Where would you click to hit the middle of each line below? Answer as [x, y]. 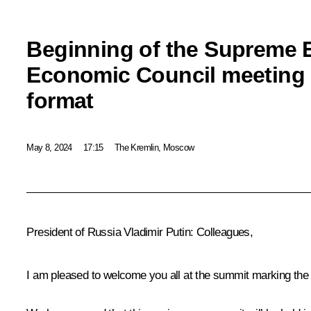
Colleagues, [225, 233]
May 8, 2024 [49, 147]
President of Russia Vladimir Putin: [111, 233]
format [60, 100]
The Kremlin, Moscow [154, 147]
